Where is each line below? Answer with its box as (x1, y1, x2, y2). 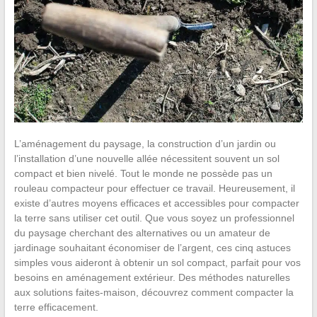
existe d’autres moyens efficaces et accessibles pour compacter (13, 197, 299, 209)
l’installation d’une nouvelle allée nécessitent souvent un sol (13, 152, 279, 164)
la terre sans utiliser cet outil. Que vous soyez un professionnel (13, 212, 294, 224)
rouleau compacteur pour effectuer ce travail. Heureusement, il (13, 182, 295, 194)
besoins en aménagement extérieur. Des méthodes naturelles (13, 271, 290, 283)
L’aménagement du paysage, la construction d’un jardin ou (13, 137, 276, 149)
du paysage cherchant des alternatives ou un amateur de (13, 226, 270, 238)
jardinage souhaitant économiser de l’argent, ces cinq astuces (13, 241, 291, 253)
